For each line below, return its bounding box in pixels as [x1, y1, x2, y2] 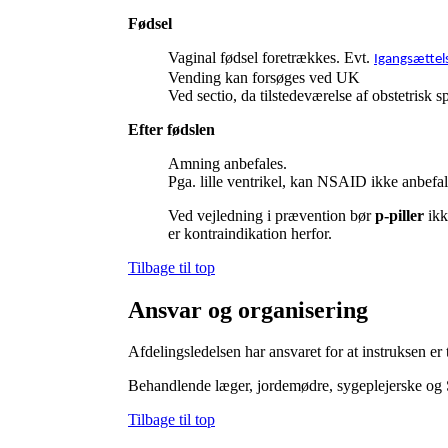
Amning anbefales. [168, 154, 287, 172]
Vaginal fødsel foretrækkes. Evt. [168, 48, 374, 66]
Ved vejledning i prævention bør [168, 206, 375, 224]
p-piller [375, 206, 428, 224]
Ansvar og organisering [128, 296, 368, 323]
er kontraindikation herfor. [168, 224, 332, 242]
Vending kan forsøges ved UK [168, 68, 360, 86]
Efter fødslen [128, 120, 215, 138]
